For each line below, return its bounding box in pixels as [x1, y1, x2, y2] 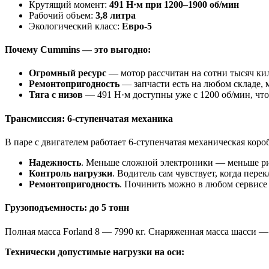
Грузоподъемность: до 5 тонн [5, 202, 129, 213]
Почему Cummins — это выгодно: [5, 44, 151, 55]
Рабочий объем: [29, 10, 95, 20]
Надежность [29, 157, 81, 168]
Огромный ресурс [29, 68, 106, 79]
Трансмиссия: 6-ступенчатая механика [5, 113, 173, 124]
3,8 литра [95, 10, 136, 20]
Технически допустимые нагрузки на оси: [5, 246, 184, 257]
